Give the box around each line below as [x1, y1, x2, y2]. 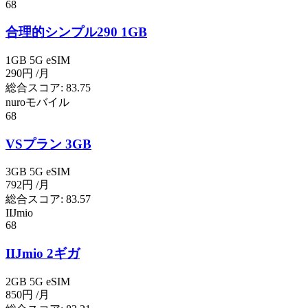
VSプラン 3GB [5, 136, 91, 151]
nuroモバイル [5, 96, 69, 108]
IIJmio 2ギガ [5, 246, 80, 261]
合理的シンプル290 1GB [5, 25, 147, 40]
